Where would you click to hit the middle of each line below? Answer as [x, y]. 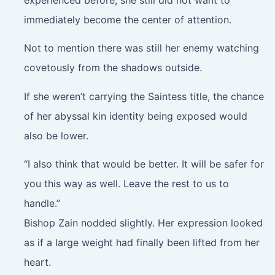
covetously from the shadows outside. [113, 68]
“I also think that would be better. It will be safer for [144, 164]
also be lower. [56, 135]
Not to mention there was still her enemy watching [141, 48]
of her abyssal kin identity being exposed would [135, 116]
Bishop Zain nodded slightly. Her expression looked [143, 223]
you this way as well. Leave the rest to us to [126, 184]
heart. [37, 262]
